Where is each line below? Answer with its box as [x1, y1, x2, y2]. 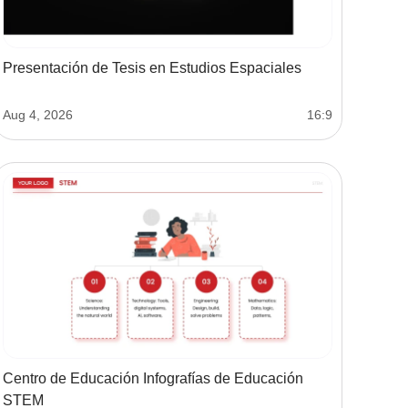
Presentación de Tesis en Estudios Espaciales [3, 60, 301, 76]
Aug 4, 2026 [3, 107, 73, 123]
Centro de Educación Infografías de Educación [3, 370, 303, 386]
